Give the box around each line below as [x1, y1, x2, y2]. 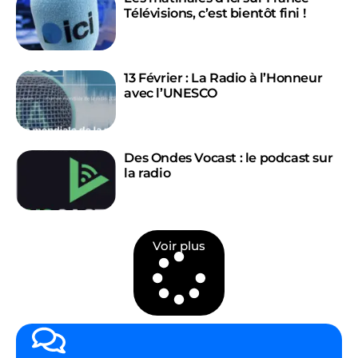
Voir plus [153, 238, 205, 253]
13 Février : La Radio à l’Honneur [124, 70, 323, 86]
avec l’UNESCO [124, 86, 217, 101]
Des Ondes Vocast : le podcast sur [124, 150, 333, 165]
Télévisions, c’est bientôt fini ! [124, 6, 306, 21]
